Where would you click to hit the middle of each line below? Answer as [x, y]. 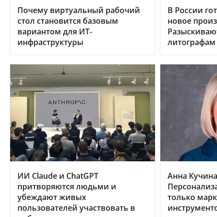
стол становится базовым [68, 21]
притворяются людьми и [67, 186]
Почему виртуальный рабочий [79, 10]
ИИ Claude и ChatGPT [58, 176]
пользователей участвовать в [76, 208]
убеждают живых [52, 197]
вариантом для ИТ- [55, 32]
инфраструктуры [50, 42]
